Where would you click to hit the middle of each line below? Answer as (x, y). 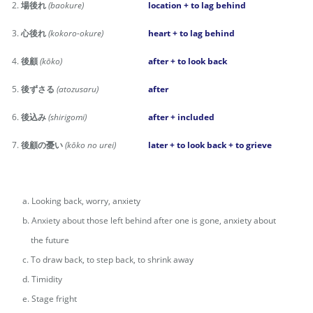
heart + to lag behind (191, 33)
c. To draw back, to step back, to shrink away (103, 260)
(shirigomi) (67, 117)
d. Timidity (37, 279)
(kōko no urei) (90, 145)
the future (41, 240)
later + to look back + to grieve (210, 145)
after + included (181, 117)
